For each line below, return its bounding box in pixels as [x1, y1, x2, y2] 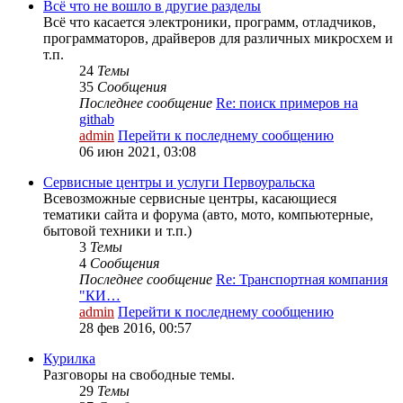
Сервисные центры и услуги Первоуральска [43, 175, 315, 191]
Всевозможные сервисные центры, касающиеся [43, 191, 336, 207]
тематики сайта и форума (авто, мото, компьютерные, [43, 207, 373, 223]
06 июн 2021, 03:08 [79, 144, 196, 160]
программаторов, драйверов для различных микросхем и [43, 31, 393, 47]
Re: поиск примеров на [216, 95, 358, 112]
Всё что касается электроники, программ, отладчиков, [43, 14, 376, 31]
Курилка [43, 351, 95, 367]
